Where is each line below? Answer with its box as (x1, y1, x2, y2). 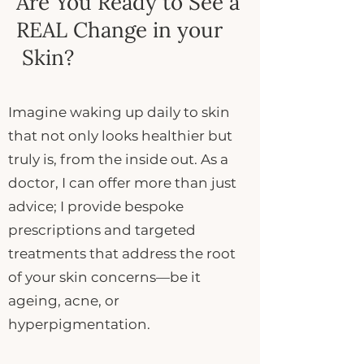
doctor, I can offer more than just (8, 175, 236, 191)
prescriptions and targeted (8, 222, 196, 238)
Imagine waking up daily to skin (8, 104, 230, 120)
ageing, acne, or (8, 292, 119, 309)
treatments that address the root (8, 245, 236, 262)
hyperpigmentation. (8, 316, 150, 332)
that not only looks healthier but (8, 128, 232, 144)
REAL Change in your (16, 16, 223, 43)
